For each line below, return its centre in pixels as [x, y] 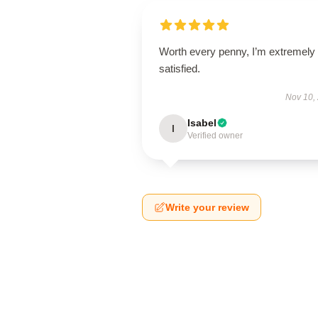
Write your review [207, 207]
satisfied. [180, 68]
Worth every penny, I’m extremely [237, 51]
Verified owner [215, 136]
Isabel [202, 123]
